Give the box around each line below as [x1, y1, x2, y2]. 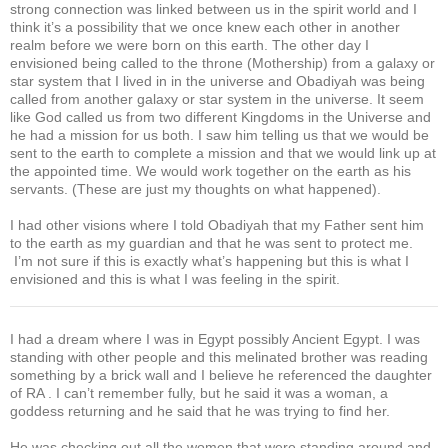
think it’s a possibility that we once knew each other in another [10, 18, 400, 35]
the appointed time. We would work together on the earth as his [10, 162, 411, 179]
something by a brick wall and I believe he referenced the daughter [10, 366, 432, 383]
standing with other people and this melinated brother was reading [10, 348, 428, 365]
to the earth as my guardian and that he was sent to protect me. [10, 234, 413, 251]
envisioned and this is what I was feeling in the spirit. [10, 270, 340, 287]
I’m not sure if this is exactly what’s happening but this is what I [10, 252, 409, 269]
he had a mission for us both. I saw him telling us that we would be [10, 126, 429, 143]
